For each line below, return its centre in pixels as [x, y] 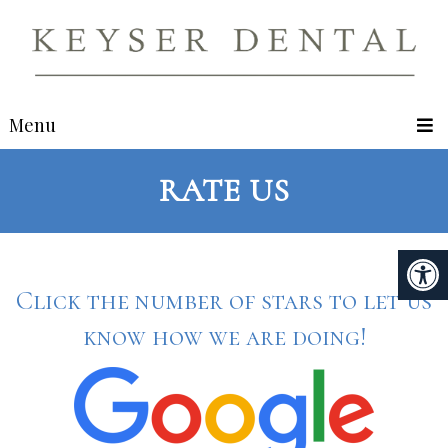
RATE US [224, 191]
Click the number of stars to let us [224, 301]
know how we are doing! [224, 337]
